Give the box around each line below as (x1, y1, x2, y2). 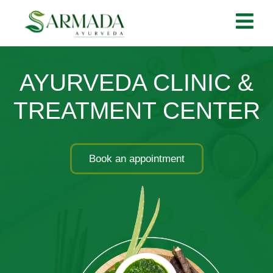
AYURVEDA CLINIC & (19, 69, 253, 96)
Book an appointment (88, 152, 185, 165)
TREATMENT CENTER (13, 97, 260, 124)
